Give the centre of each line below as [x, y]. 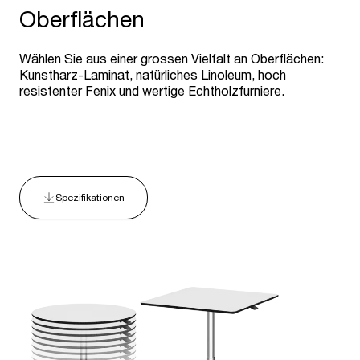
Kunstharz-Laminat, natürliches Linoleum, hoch [153, 75]
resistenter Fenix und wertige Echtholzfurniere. [152, 91]
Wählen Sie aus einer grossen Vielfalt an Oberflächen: [172, 59]
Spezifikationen [90, 198]
